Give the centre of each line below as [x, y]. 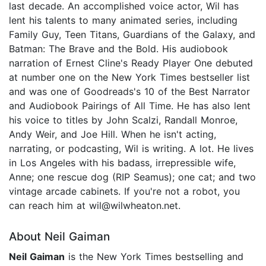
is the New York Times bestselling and [154, 256]
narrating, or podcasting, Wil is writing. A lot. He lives [131, 148]
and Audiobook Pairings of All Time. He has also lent [130, 105]
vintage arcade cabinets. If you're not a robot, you [124, 191]
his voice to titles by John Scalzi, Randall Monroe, [123, 120]
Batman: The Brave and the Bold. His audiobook [118, 48]
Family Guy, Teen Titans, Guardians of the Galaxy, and [132, 34]
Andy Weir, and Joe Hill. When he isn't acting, [113, 134]
